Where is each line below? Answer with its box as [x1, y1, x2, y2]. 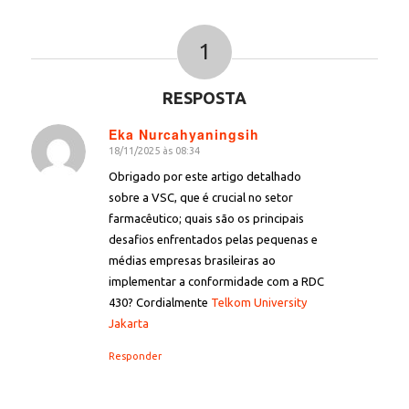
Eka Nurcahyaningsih [108, 125, 259, 144]
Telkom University [210, 296, 307, 309]
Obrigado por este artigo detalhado [108, 170, 301, 184]
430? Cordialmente [108, 296, 211, 309]
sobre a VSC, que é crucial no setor [108, 191, 293, 204]
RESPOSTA [162, 89, 246, 108]
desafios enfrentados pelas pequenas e [108, 233, 318, 246]
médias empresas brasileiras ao [108, 254, 276, 267]
